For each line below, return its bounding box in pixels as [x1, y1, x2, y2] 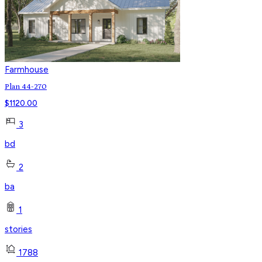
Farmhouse [5, 64, 49, 75]
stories [5, 224, 32, 235]
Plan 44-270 [5, 82, 47, 92]
